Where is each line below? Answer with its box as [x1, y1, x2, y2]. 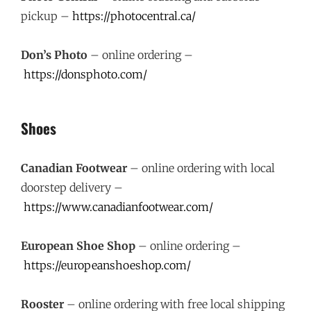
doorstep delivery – [21, 180, 123, 194]
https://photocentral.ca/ [72, 9, 196, 23]
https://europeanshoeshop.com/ [24, 258, 191, 272]
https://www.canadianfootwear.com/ [24, 200, 213, 214]
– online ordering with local [127, 161, 275, 175]
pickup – [21, 9, 72, 23]
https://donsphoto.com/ [24, 67, 147, 81]
